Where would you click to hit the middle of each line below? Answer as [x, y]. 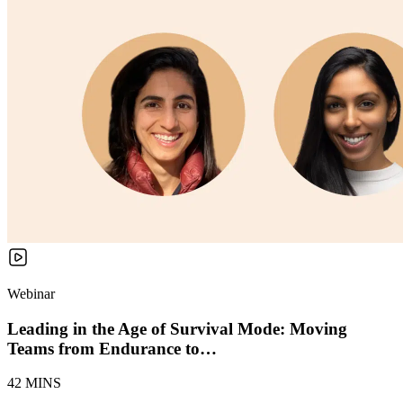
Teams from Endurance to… [112, 348]
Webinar [31, 293]
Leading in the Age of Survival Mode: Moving [177, 328]
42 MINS [34, 383]
